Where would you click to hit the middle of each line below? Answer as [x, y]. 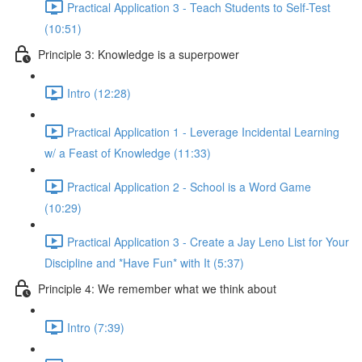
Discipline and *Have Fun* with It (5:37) [144, 263]
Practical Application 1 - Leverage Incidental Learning [203, 131]
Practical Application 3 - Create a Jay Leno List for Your [208, 241]
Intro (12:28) [99, 93]
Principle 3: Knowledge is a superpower [139, 54]
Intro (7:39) [96, 327]
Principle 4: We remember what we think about [157, 288]
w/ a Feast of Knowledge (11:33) [128, 153]
